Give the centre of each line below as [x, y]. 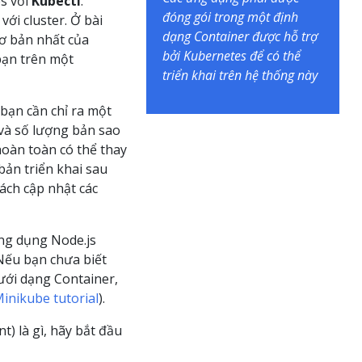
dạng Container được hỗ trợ [240, 37]
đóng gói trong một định [231, 17]
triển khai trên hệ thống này [240, 76]
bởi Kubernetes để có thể [232, 56]
